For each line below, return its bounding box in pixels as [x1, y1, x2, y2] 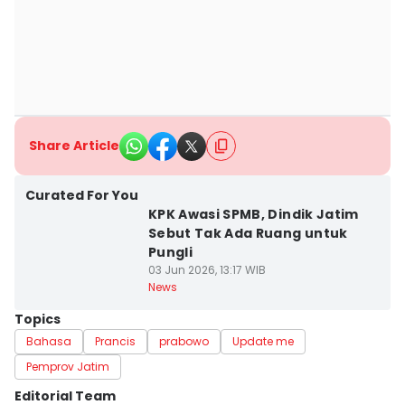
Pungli [147, 243, 193, 261]
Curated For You [25, 186, 138, 204]
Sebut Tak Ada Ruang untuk [147, 224, 348, 242]
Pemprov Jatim [26, 359, 109, 374]
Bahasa [26, 334, 71, 349]
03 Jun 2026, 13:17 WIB [147, 262, 266, 278]
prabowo [159, 334, 209, 349]
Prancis [95, 334, 136, 349]
